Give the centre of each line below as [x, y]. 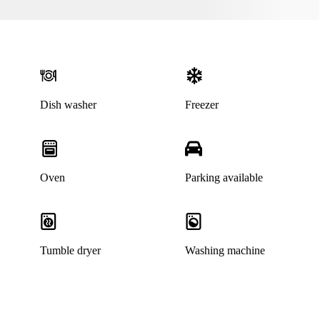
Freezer [202, 105]
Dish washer [68, 105]
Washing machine [225, 251]
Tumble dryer [70, 251]
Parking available [224, 178]
